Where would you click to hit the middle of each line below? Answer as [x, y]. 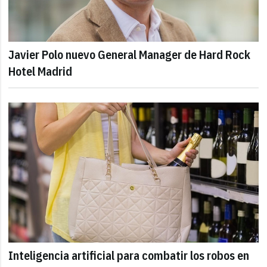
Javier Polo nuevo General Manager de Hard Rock [130, 54]
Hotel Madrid [41, 71]
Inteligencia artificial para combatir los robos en [129, 256]
